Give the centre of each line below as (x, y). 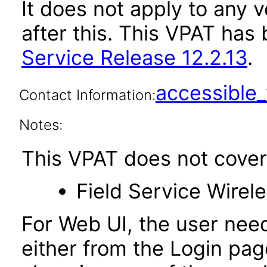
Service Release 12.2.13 (134, 58)
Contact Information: (87, 95)
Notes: (41, 125)
